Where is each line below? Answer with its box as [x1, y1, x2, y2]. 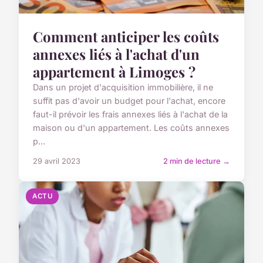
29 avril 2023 [33, 156, 80, 166]
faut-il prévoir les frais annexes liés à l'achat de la [33, 109, 228, 119]
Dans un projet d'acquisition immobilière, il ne [33, 82, 213, 92]
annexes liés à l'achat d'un [33, 44, 200, 63]
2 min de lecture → [163, 156, 230, 166]
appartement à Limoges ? [33, 62, 195, 81]
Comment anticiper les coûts [33, 26, 219, 46]
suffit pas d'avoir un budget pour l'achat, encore [33, 95, 225, 106]
